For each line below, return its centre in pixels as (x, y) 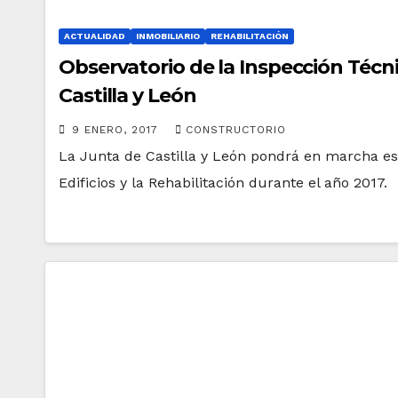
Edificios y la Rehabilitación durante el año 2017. (223, 183)
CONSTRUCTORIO (236, 130)
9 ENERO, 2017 (117, 130)
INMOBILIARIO (168, 36)
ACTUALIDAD (95, 36)
